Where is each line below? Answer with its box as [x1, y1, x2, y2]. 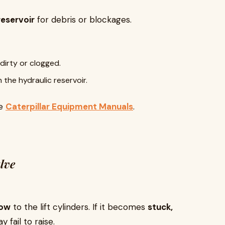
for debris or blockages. [35, 14, 132, 25]
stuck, [148, 201, 173, 212]
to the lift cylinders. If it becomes [11, 201, 148, 212]
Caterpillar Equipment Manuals [6, 101, 133, 112]
